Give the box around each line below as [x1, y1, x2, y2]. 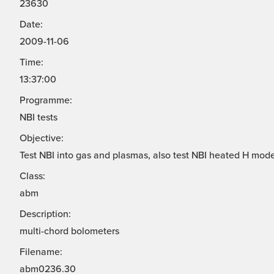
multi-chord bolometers [20, 225, 119, 238]
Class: [20, 170, 45, 183]
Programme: [20, 94, 72, 107]
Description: [20, 208, 71, 221]
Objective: [20, 132, 64, 145]
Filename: [20, 246, 62, 259]
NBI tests [20, 111, 57, 124]
